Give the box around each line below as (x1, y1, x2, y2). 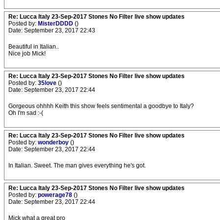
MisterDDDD (38, 20, 75, 27)
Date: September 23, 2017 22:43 (8, 27, 95, 34)
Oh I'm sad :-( (8, 110, 43, 117)
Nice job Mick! (8, 50, 46, 57)
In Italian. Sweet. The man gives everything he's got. (8, 162, 146, 169)
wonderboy (38, 139, 70, 146)
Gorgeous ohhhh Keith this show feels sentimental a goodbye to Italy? (8, 103, 194, 110)
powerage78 (38, 192, 74, 199)
